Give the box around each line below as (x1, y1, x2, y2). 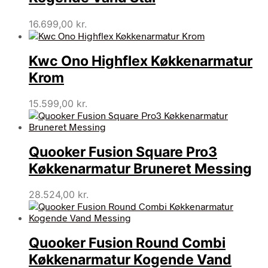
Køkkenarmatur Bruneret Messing (29, 160, 252, 178)
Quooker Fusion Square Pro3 (29, 144, 217, 161)
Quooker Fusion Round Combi (29, 234, 226, 252)
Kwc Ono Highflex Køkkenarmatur (29, 52, 252, 69)
